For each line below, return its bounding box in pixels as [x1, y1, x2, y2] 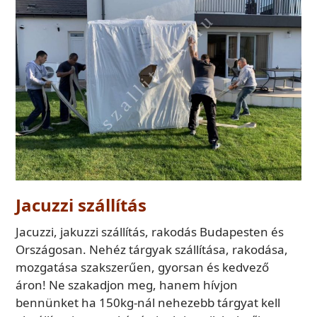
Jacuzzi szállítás [16, 192, 147, 217]
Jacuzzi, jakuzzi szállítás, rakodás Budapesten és [16, 223, 284, 240]
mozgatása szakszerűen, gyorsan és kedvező [16, 258, 270, 275]
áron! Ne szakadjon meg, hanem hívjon [16, 276, 238, 293]
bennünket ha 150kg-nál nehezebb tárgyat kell [16, 294, 281, 311]
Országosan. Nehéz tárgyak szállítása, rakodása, [16, 241, 289, 258]
